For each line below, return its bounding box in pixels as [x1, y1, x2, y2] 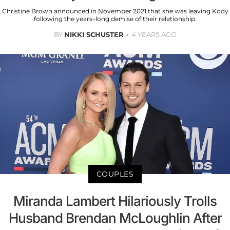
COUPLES [96, 169, 134, 179]
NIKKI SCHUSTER [64, 30, 124, 39]
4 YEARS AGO [131, 30, 177, 39]
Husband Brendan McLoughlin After [8, 210, 222, 226]
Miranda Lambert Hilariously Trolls [13, 193, 217, 209]
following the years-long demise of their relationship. [33, 14, 197, 23]
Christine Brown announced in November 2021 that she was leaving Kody [2, 7, 228, 15]
